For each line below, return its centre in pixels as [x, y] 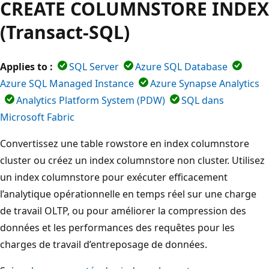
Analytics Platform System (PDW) [91, 100]
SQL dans [203, 100]
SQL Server [94, 66]
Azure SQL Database [181, 66]
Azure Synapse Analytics [205, 83]
